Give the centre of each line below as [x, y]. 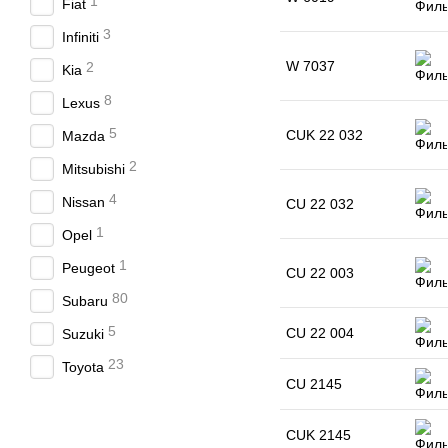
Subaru [85, 301]
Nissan [83, 202]
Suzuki [83, 334]
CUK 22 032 [324, 135]
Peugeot [88, 268]
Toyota [83, 367]
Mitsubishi [93, 169]
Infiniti [80, 37]
